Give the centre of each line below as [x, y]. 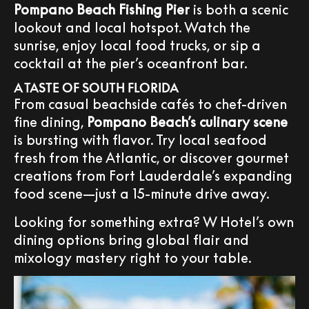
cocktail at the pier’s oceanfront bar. [131, 62]
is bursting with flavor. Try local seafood [140, 140]
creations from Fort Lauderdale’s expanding [153, 176]
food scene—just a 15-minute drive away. [142, 193]
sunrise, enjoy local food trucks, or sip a [137, 44]
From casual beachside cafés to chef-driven [150, 104]
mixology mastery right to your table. [133, 257]
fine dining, [50, 122]
